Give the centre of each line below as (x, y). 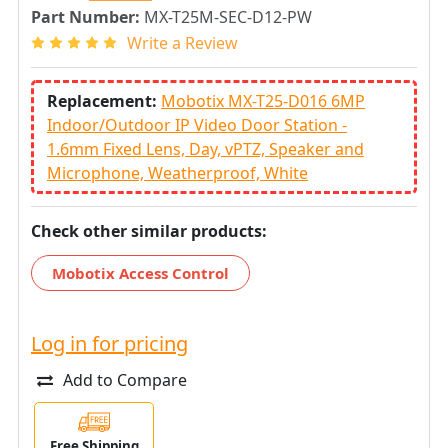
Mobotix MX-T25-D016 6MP (263, 100)
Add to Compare (125, 379)
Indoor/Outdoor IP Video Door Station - (197, 124)
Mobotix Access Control (140, 272)
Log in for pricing (109, 343)
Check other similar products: (149, 230)
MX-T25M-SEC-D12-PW (228, 17)
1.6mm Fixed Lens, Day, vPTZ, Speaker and (205, 148)
